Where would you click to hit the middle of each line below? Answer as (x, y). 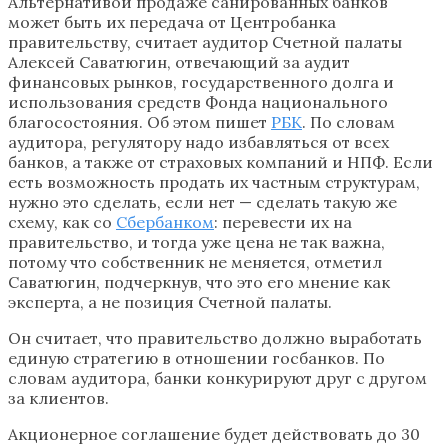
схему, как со (62, 221)
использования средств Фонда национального (198, 101)
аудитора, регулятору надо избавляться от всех (198, 141)
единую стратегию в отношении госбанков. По (196, 357)
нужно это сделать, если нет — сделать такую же (202, 201)
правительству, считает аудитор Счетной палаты (205, 41)
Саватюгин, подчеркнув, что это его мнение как (199, 281)
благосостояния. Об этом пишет (139, 121)
